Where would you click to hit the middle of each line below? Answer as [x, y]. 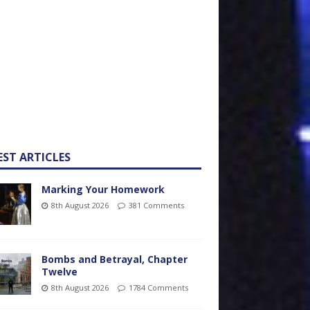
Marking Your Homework [103, 189]
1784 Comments [158, 288]
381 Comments [156, 205]
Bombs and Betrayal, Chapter [114, 259]
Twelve [59, 272]
